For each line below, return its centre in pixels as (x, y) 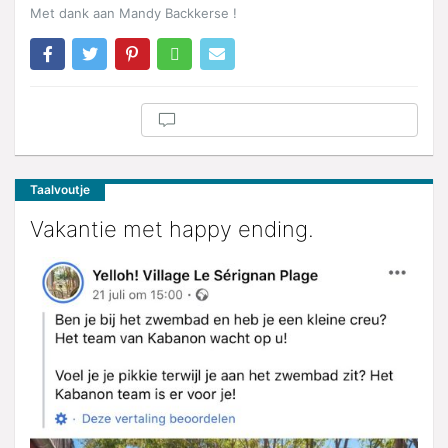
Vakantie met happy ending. (172, 229)
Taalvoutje (60, 189)
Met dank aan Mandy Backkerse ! (133, 12)
